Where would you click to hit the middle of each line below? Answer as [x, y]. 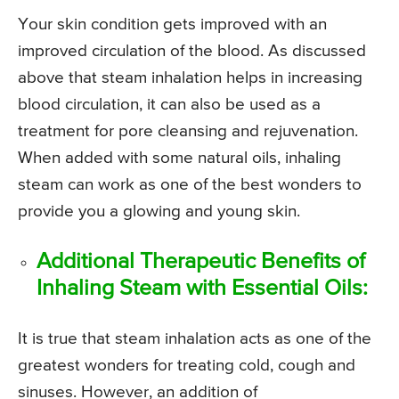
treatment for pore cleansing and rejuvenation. [188, 132]
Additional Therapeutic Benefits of [201, 263]
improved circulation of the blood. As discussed [192, 52]
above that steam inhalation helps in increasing [190, 78]
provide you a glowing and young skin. [159, 212]
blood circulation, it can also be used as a [169, 105]
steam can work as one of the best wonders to [190, 185]
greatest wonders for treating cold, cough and [187, 366]
